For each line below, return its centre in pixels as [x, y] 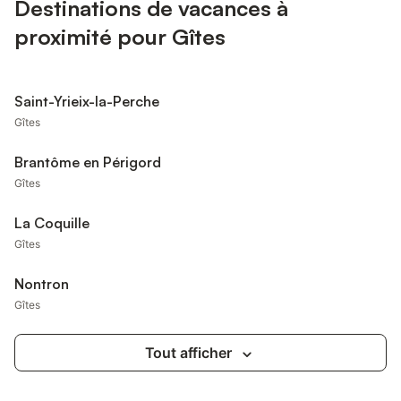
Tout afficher [188, 353]
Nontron [42, 284]
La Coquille [52, 223]
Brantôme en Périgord [88, 162]
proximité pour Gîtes [120, 37]
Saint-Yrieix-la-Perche [87, 101]
